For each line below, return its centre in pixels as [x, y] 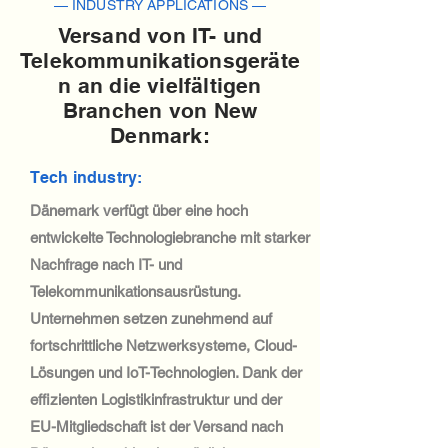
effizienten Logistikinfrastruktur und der [156, 399]
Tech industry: [86, 177]
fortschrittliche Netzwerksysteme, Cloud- [163, 345]
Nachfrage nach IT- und [106, 264]
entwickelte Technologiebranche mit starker [170, 237]
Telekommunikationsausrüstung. [135, 291]
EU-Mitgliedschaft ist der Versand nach [156, 426]
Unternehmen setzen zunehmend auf [151, 318]
